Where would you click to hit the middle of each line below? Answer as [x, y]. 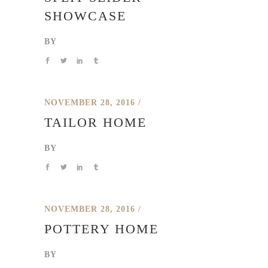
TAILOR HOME [95, 122]
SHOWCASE [85, 16]
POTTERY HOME [101, 229]
